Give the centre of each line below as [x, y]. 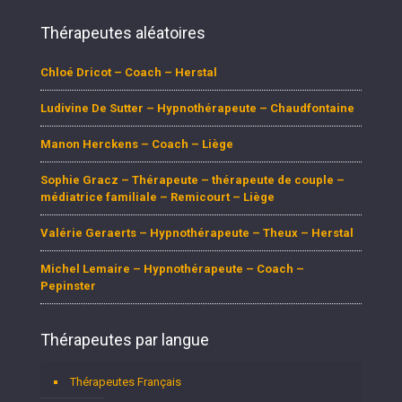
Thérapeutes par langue [125, 340]
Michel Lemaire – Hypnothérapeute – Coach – [172, 269]
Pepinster [68, 286]
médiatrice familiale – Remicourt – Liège [157, 197]
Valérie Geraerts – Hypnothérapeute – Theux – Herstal [197, 233]
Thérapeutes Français [126, 382]
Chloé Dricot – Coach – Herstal [129, 73]
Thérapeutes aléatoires [123, 33]
